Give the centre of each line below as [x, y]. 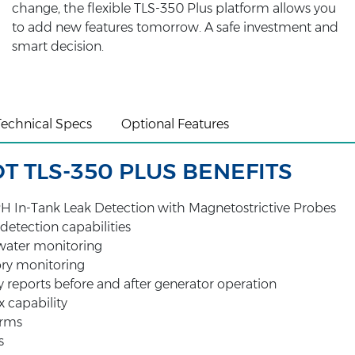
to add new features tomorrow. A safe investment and [175, 27]
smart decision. [57, 46]
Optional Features [175, 124]
